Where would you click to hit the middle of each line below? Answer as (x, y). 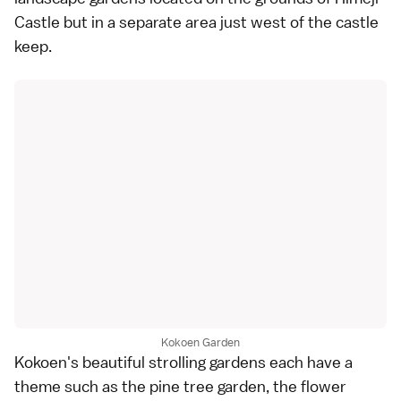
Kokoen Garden (200, 342)
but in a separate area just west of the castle (219, 22)
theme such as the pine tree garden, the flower (180, 386)
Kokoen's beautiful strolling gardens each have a (183, 362)
